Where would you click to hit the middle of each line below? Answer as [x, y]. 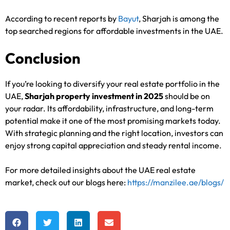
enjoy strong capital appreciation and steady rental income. [113, 146]
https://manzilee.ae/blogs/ [175, 183]
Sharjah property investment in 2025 [94, 96]
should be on [187, 96]
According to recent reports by [62, 19]
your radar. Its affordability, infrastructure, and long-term [109, 109]
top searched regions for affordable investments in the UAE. [114, 31]
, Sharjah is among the [179, 19]
